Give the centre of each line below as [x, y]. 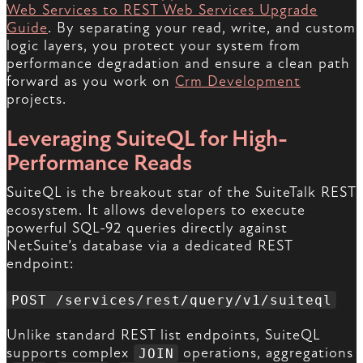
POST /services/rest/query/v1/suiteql [171, 300]
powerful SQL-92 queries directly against [147, 228]
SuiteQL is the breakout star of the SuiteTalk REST [181, 193]
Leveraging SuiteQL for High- [147, 139]
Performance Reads [99, 163]
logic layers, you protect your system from [154, 46]
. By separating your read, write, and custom [202, 28]
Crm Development [238, 82]
